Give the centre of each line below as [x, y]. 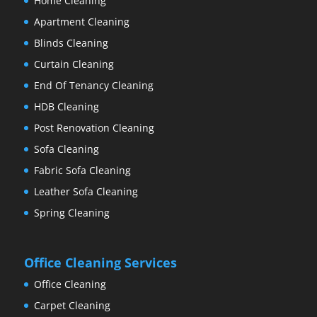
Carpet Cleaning [72, 306]
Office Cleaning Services [100, 263]
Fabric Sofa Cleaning [82, 170]
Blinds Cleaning [71, 42]
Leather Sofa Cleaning [86, 191]
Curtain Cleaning [74, 64]
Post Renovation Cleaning [94, 127]
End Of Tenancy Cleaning [93, 85]
